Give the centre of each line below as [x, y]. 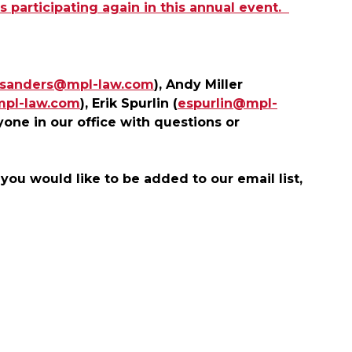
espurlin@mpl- [227, 104]
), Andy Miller [198, 85]
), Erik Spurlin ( [129, 104]
